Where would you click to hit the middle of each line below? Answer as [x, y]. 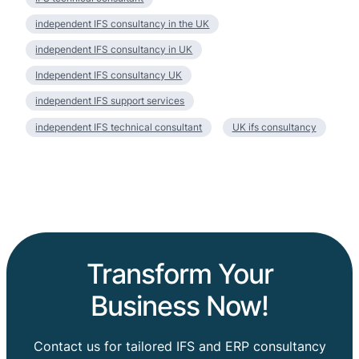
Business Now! [179, 306]
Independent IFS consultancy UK [109, 75]
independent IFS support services [110, 101]
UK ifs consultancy [274, 127]
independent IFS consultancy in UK [114, 50]
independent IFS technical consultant [119, 127]
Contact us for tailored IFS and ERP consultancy [179, 346]
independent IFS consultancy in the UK [123, 24]
